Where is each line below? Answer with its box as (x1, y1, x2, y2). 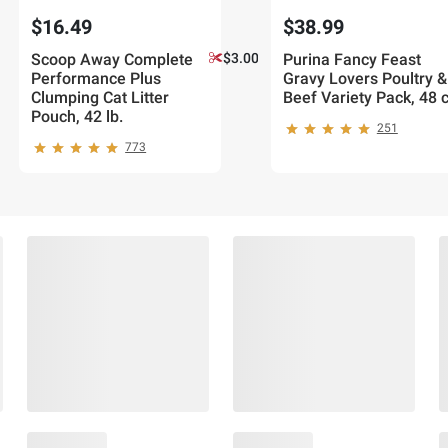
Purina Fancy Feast (282, 50, 421, 70)
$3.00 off (222, 50, 280, 67)
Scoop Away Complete (31, 50, 194, 70)
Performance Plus (31, 69, 162, 89)
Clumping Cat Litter (31, 88, 170, 108)
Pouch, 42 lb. (31, 107, 124, 127)
